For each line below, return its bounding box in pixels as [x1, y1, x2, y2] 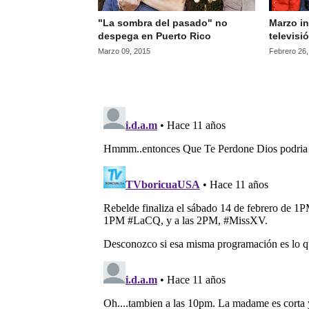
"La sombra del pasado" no [98, 17, 228, 29]
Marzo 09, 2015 [98, 47, 150, 56]
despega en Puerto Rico [98, 30, 211, 42]
